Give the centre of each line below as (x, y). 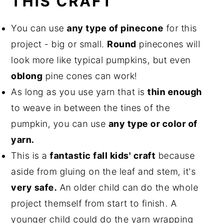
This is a (31, 155)
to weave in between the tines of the (91, 108)
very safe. (34, 187)
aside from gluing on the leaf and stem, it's (104, 171)
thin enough (175, 92)
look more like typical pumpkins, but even (101, 60)
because (175, 155)
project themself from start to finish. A (94, 203)
